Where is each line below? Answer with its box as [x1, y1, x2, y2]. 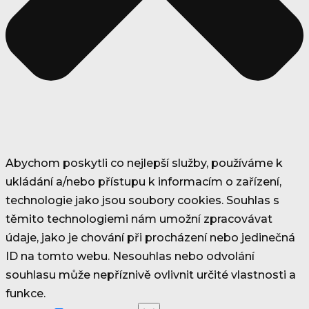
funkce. [6, 287, 46, 301]
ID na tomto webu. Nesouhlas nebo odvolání [6, 250, 255, 263]
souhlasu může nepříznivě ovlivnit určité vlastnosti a [6, 268, 296, 282]
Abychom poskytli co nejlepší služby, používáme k [6, 157, 283, 170]
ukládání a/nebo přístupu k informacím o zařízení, [6, 175, 281, 189]
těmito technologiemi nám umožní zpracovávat [6, 212, 272, 226]
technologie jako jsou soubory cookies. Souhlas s [6, 194, 279, 208]
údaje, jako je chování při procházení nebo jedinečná [6, 231, 295, 245]
